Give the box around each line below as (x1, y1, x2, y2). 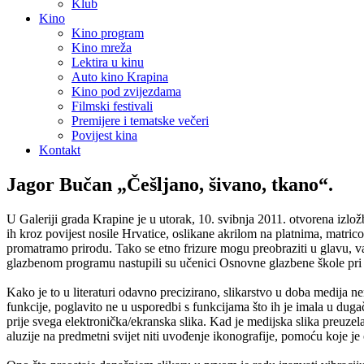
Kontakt (39, 143, 80, 157)
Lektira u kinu (71, 55, 144, 69)
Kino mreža (71, 41, 132, 54)
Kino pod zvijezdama (71, 84, 181, 98)
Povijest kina (71, 128, 137, 142)
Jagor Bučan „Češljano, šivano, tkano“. (6, 173, 333, 195)
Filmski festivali (71, 99, 153, 113)
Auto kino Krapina (71, 70, 168, 84)
